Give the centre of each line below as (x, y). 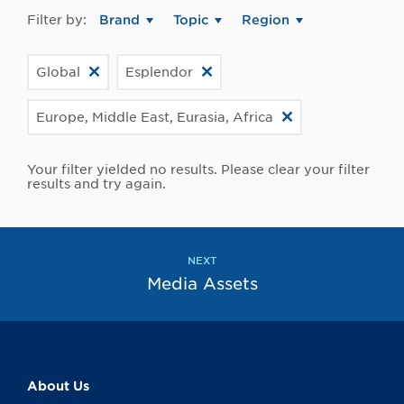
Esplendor (159, 73)
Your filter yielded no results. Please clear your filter (198, 170)
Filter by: (57, 20)
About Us (58, 386)
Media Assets (202, 284)
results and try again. (96, 184)
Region (266, 20)
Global (58, 73)
